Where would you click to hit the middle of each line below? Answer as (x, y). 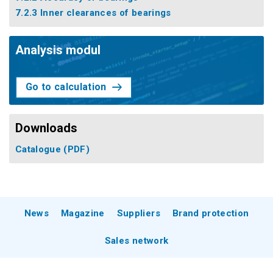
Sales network (136, 240)
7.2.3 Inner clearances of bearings (93, 12)
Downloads (46, 128)
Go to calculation (66, 87)
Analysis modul (58, 50)
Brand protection (211, 213)
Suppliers (138, 213)
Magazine (83, 213)
